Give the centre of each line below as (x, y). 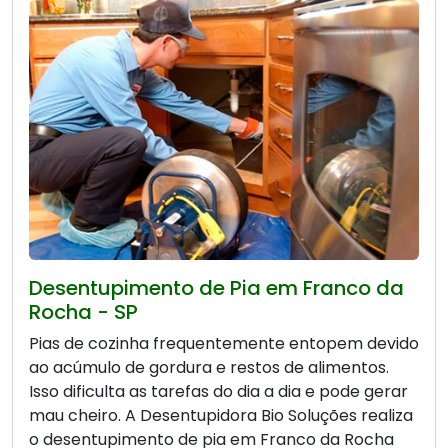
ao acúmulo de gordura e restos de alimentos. (209, 368)
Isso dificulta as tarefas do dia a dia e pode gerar (218, 392)
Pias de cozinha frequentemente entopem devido (224, 344)
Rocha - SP (83, 312)
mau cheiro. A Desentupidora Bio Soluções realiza (221, 416)
